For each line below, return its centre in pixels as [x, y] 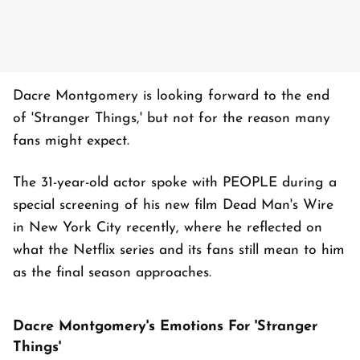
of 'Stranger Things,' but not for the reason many [172, 119]
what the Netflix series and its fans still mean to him [179, 251]
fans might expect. [71, 141]
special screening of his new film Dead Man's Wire [173, 206]
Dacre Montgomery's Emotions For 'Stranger [165, 327]
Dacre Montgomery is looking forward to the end [171, 96]
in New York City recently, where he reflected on [168, 228]
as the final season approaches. [112, 273]
